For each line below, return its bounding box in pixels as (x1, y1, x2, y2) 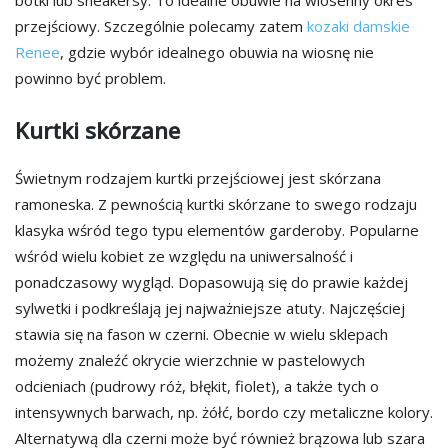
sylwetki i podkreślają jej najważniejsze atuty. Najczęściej (15, 298, 405, 318)
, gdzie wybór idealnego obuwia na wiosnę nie (60, 42, 374, 63)
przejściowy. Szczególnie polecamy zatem (15, 16, 307, 37)
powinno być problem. (15, 68, 166, 89)
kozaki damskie (307, 16, 410, 37)
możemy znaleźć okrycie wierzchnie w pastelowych (15, 350, 365, 370)
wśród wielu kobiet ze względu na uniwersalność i (15, 246, 353, 266)
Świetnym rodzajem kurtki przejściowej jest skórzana (15, 168, 381, 188)
